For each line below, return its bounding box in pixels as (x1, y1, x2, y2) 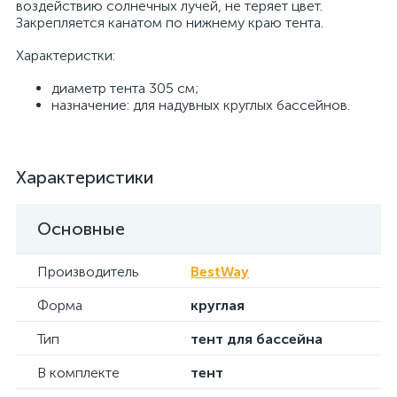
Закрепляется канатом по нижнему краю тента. (16, 14, 323, 31)
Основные (37, 218, 125, 239)
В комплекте (37, 364, 120, 381)
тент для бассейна (191, 331, 323, 347)
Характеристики (16, 167, 153, 188)
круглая (191, 297, 245, 314)
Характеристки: (16, 47, 115, 64)
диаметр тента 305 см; (51, 80, 198, 97)
